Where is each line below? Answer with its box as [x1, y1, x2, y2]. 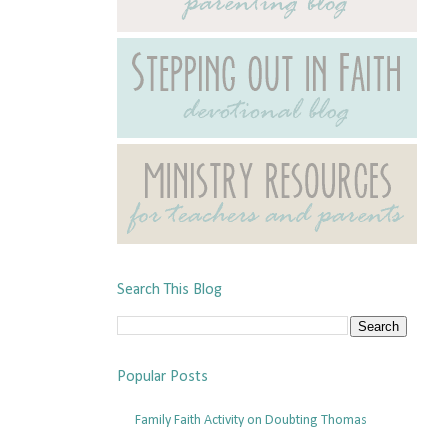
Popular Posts [117, 369, 208, 385]
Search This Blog [117, 282, 222, 298]
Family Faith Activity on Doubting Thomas [134, 412, 367, 428]
